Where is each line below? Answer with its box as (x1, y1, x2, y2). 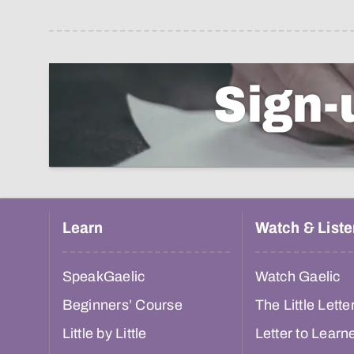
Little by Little (62, 326, 147, 342)
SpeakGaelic (62, 269, 145, 285)
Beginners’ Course (62, 297, 183, 314)
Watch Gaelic (254, 269, 341, 285)
